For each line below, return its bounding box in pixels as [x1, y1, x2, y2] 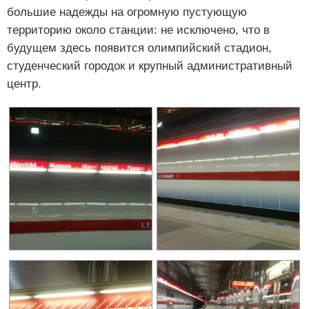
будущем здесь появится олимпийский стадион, [7, 41, 272, 55]
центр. [7, 77, 41, 91]
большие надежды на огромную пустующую [7, 6, 247, 19]
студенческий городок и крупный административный [7, 59, 292, 73]
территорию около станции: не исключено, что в [7, 23, 270, 37]
